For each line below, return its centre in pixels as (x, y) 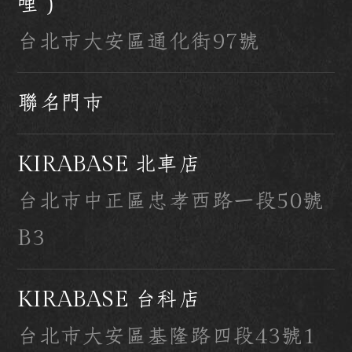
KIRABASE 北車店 (109, 165)
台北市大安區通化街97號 (139, 42)
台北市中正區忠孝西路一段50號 (171, 202)
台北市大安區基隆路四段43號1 (167, 337)
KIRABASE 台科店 (109, 300)
